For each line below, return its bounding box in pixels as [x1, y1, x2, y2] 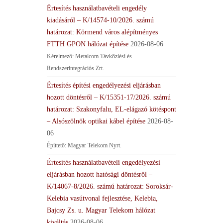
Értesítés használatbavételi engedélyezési [47, 158, 160, 166]
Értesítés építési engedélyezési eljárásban [47, 81, 161, 89]
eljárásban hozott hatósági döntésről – [47, 170, 152, 178]
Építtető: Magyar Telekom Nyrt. [47, 141, 121, 149]
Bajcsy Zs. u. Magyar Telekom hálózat [47, 206, 155, 214]
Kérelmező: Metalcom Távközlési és [47, 52, 132, 60]
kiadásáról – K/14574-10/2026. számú [47, 16, 154, 24]
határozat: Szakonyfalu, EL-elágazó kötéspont [47, 105, 176, 113]
